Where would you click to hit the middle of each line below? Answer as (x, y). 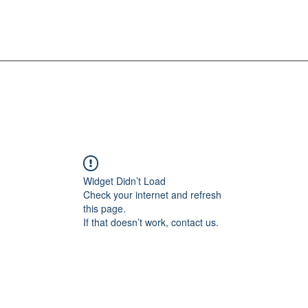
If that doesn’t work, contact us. (151, 222)
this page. (104, 208)
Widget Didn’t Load (124, 180)
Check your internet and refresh (152, 194)
